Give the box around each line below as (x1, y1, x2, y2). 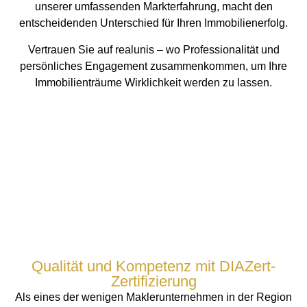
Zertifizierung (110, 273, 197, 291)
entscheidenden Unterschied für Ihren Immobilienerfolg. (19, 17, 288, 29)
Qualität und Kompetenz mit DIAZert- (32, 258, 275, 275)
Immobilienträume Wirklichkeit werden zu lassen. (35, 76, 272, 88)
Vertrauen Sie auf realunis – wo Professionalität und (27, 43, 280, 56)
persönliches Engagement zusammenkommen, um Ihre (20, 60, 287, 72)
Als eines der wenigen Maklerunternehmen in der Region (15, 291, 292, 304)
